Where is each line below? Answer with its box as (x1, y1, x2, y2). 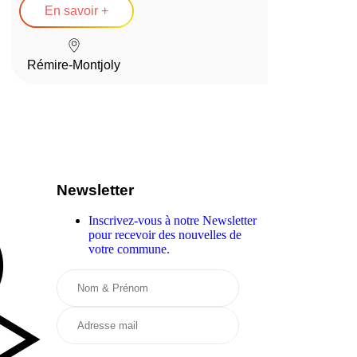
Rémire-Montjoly (27, 58, 120, 72)
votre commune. (88, 242, 170, 256)
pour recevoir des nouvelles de (88, 228, 241, 241)
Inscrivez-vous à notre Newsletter (88, 214, 257, 227)
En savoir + (45, 4, 108, 18)
